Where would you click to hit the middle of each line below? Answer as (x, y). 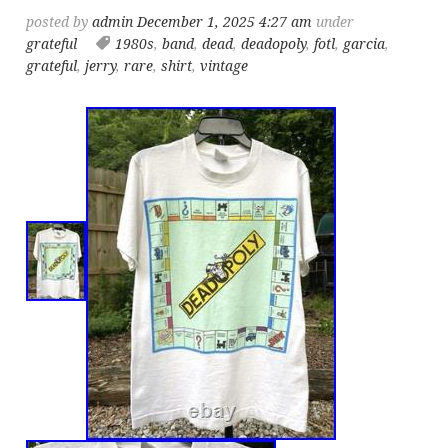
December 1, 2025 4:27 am (225, 22)
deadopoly (274, 44)
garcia (364, 44)
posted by (59, 22)
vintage (224, 66)
